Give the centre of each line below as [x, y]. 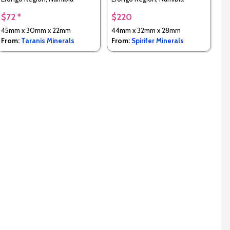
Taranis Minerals [47, 41]
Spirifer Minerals [157, 41]
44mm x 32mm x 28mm [146, 31]
